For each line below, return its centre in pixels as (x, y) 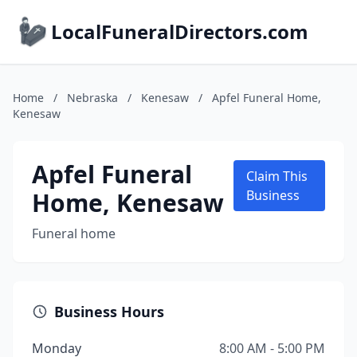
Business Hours (109, 312)
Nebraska (92, 98)
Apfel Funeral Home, (267, 98)
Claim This (277, 176)
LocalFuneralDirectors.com (180, 31)
